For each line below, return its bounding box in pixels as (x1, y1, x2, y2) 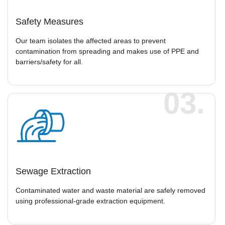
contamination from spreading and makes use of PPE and (16, 47, 199, 55)
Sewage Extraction (16, 166, 91, 176)
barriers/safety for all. (16, 57, 83, 66)
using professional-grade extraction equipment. (16, 196, 165, 205)
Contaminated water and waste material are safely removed (16, 186, 205, 194)
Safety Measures (16, 16, 83, 27)
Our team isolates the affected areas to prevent (16, 36, 166, 45)
